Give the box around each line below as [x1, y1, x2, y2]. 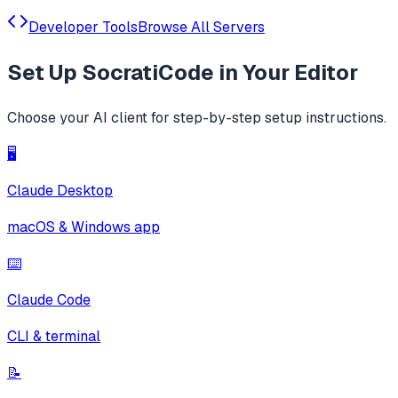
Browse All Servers [138, 17, 265, 36]
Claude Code [7, 291, 91, 310]
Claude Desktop [7, 181, 113, 201]
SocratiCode [82, 58, 214, 86]
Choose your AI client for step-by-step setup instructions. [7, 108, 386, 128]
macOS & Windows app [7, 218, 160, 237]
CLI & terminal [7, 327, 100, 346]
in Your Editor [214, 58, 358, 86]
